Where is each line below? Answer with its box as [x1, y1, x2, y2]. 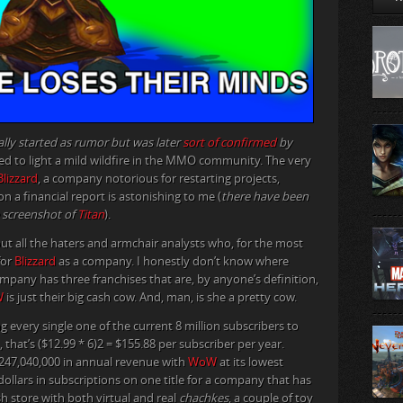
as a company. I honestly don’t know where [56, 255, 289, 269]
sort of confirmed [183, 136, 276, 150]
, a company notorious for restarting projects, [38, 172, 280, 186]
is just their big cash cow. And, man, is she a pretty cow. [4, 291, 297, 305]
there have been [221, 190, 309, 204]
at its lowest [217, 355, 283, 370]
